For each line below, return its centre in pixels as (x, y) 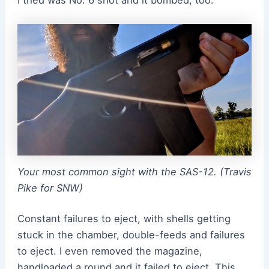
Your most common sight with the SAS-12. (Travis (134, 171)
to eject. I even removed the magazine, (110, 251)
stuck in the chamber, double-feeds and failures (131, 235)
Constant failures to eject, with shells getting (124, 219)
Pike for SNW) (50, 188)
